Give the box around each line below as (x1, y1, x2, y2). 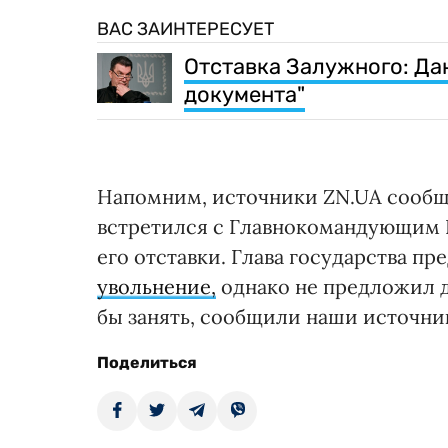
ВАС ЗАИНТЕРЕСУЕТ (97, 18, 274, 41)
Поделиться (97, 353, 197, 373)
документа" (184, 81, 305, 109)
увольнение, (97, 274, 216, 300)
